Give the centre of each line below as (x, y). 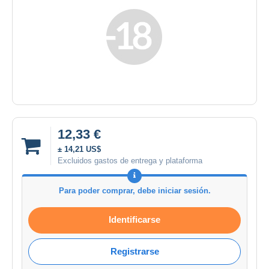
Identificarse (134, 219)
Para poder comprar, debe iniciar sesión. (134, 190)
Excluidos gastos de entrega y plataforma (130, 160)
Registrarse (134, 251)
